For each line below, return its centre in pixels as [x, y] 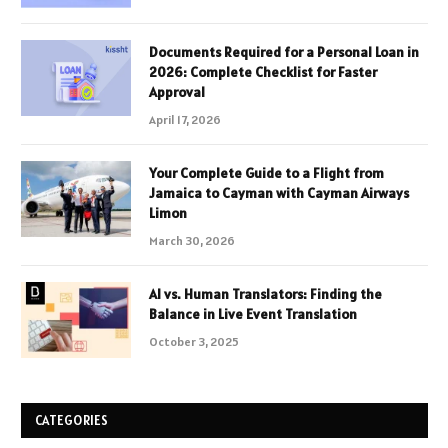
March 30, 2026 [192, 241]
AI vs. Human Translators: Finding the [265, 294]
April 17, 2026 [185, 120]
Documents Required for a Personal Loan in [284, 52]
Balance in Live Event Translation [253, 314]
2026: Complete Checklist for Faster [263, 72]
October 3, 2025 [194, 342]
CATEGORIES [72, 421]
